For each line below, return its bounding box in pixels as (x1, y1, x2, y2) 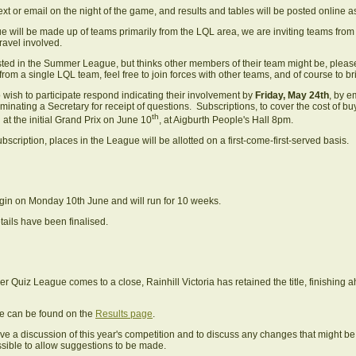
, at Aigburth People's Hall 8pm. (159, 114, 293, 126)
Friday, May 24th (255, 89, 329, 101)
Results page (95, 308, 153, 319)
